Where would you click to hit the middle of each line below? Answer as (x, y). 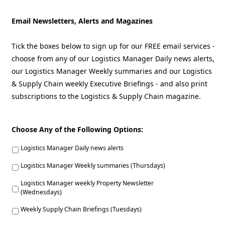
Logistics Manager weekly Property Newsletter (87, 183)
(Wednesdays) (41, 192)
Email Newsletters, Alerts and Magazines (82, 21)
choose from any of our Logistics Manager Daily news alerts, (113, 58)
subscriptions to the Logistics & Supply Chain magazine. (106, 96)
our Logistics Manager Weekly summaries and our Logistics (112, 71)
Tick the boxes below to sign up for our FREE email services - (113, 46)
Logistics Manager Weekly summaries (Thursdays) (93, 166)
